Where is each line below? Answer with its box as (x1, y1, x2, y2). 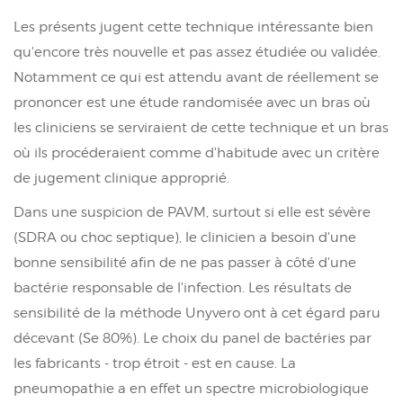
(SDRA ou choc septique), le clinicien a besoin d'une (13, 228, 356, 246)
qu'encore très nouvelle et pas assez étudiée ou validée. (13, 43, 381, 60)
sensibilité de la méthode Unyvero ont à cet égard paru (13, 304, 381, 321)
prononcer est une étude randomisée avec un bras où (13, 94, 371, 111)
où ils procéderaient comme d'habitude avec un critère (13, 144, 380, 161)
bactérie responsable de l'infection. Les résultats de (13, 279, 352, 296)
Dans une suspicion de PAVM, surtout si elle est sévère (13, 203, 371, 220)
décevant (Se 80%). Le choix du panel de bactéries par (13, 329, 372, 346)
